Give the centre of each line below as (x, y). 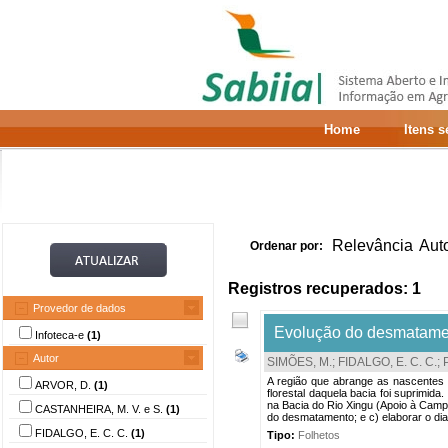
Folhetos (319, 435)
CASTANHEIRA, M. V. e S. (100, 409)
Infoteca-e (61, 335)
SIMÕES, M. (299, 362)
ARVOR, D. (64, 385)
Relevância (372, 245)
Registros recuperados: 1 (324, 288)
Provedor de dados (79, 308)
